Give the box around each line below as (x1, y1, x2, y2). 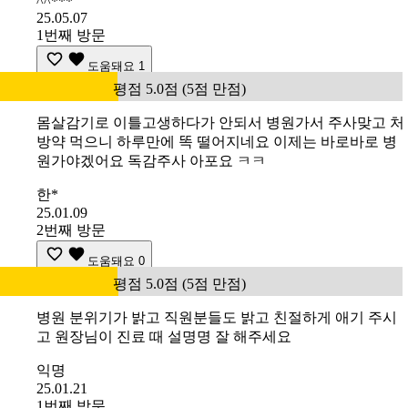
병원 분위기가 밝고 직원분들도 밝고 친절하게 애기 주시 (36, 310, 397, 326)
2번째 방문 (36, 222, 106, 239)
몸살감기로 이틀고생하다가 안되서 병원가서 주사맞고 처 (36, 115, 404, 131)
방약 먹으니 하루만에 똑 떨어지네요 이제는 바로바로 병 (36, 134, 397, 150)
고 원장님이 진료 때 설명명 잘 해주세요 (36, 329, 291, 345)
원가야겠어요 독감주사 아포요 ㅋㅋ (36, 153, 266, 169)
